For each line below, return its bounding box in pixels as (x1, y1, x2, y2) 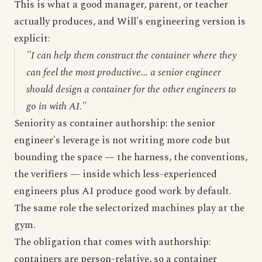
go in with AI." (26, 99, 87, 114)
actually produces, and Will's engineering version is (14, 14, 246, 29)
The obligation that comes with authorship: (14, 235, 211, 250)
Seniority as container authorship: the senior (14, 116, 215, 131)
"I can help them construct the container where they (26, 48, 237, 63)
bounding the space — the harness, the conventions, (14, 150, 247, 165)
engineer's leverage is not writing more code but (14, 133, 230, 148)
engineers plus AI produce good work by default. (14, 184, 232, 199)
